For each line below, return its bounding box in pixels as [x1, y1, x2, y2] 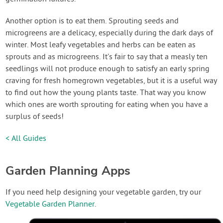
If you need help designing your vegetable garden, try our [5, 187, 202, 198]
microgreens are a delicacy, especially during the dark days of [5, 28, 214, 38]
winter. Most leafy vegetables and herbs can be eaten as [5, 40, 196, 50]
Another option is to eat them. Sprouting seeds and [5, 16, 179, 26]
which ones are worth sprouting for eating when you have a [5, 100, 209, 110]
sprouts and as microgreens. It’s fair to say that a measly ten [5, 52, 208, 62]
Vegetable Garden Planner [5, 199, 95, 210]
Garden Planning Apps [5, 162, 131, 179]
